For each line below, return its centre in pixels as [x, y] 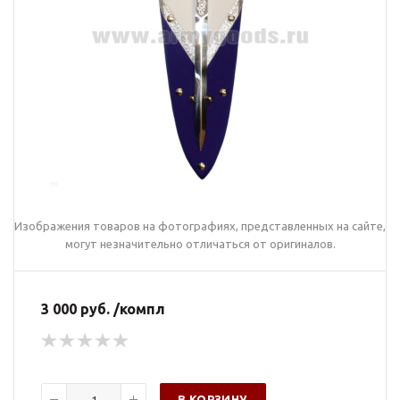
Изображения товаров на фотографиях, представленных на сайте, [200, 226]
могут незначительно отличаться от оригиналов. [200, 244]
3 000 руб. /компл [103, 309]
